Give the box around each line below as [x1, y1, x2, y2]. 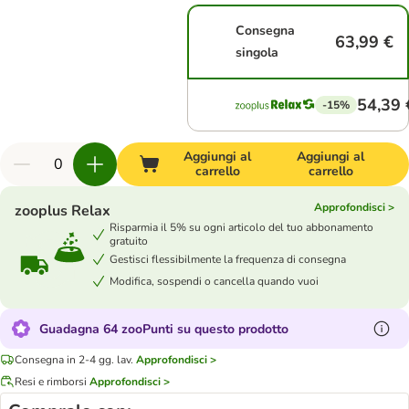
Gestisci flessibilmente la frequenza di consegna [110, 251, 346, 267]
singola [236, 44, 279, 61]
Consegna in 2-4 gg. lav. [15, 351, 133, 367]
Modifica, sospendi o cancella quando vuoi [110, 273, 319, 288]
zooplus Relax [15, 201, 110, 221]
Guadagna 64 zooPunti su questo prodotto [39, 320, 288, 338]
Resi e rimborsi [15, 373, 87, 389]
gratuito [110, 234, 148, 248]
